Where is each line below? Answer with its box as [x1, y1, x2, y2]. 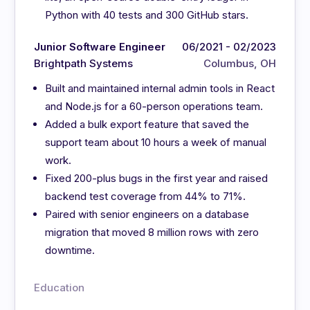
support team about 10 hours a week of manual [45, 135, 267, 149]
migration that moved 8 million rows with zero [45, 225, 259, 239]
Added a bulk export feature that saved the [45, 117, 250, 131]
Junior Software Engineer [34, 39, 166, 53]
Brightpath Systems [34, 56, 134, 70]
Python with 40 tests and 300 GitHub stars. [45, 8, 249, 21]
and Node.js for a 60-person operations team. [45, 99, 264, 113]
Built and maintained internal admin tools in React [45, 81, 275, 95]
